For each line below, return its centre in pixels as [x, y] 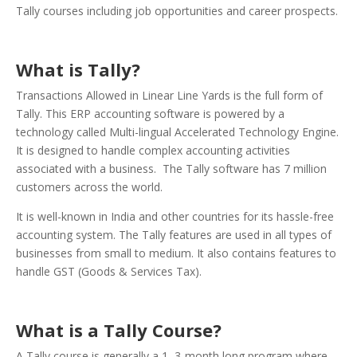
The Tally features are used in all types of [225, 235]
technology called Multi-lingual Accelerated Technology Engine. [177, 132]
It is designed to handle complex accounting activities [153, 151]
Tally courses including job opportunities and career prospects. [178, 11]
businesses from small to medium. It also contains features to [176, 253]
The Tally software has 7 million [245, 169]
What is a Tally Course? [119, 330]
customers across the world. [89, 187]
